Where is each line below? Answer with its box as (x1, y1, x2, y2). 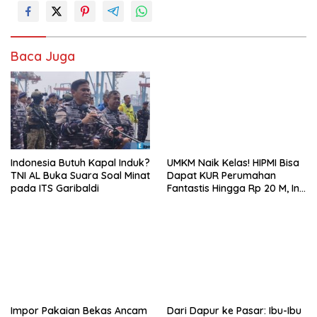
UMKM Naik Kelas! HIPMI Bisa (167, 156, 299, 169)
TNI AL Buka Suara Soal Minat (11, 168, 150, 182)
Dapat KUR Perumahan (167, 168, 276, 182)
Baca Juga (11, 47, 75, 64)
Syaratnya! (167, 194, 219, 207)
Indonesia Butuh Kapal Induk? (11, 156, 150, 169)
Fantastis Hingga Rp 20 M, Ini (167, 181, 301, 195)
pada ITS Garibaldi (11, 181, 99, 195)
